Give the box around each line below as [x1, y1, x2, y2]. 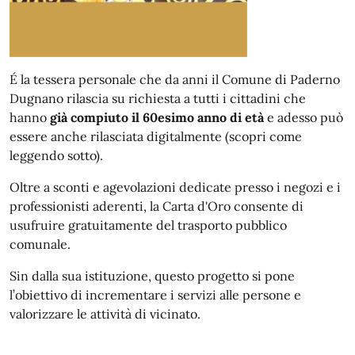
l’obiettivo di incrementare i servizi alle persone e [10, 287, 301, 303]
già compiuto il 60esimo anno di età [50, 109, 264, 125]
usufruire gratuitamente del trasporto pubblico [10, 217, 287, 233]
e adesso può [264, 109, 343, 125]
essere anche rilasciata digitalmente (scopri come [10, 128, 302, 144]
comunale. [10, 236, 71, 252]
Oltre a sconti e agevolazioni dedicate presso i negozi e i [10, 179, 341, 195]
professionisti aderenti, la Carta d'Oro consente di [10, 198, 303, 214]
